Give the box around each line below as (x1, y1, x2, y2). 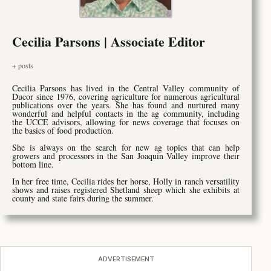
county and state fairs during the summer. (12, 192, 154, 204)
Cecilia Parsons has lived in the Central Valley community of (12, 82, 240, 94)
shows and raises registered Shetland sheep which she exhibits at (12, 184, 240, 196)
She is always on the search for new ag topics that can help (12, 142, 240, 154)
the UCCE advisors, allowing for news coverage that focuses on (12, 116, 240, 128)
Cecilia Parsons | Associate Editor (12, 31, 205, 52)
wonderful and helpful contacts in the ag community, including (12, 108, 240, 120)
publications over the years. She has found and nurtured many (12, 99, 240, 111)
